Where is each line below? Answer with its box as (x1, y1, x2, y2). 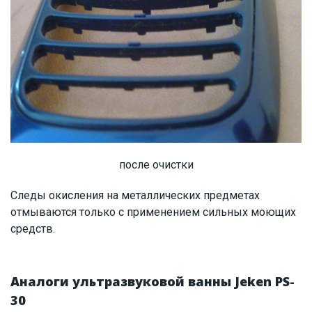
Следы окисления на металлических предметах (10, 189, 260, 203)
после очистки (118, 158, 194, 172)
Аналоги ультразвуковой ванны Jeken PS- (10, 273, 295, 290)
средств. (10, 222, 55, 236)
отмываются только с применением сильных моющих (10, 205, 296, 219)
